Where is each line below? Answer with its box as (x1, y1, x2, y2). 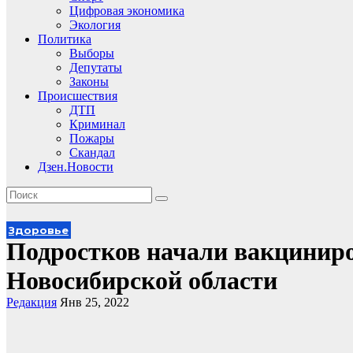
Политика (38, 32, 91, 46)
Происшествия (38, 89, 117, 102)
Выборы (69, 46, 114, 60)
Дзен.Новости (38, 160, 113, 173)
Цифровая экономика (69, 4, 184, 17)
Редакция (6, 295, 57, 309)
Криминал (69, 117, 125, 131)
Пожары (69, 132, 114, 145)
